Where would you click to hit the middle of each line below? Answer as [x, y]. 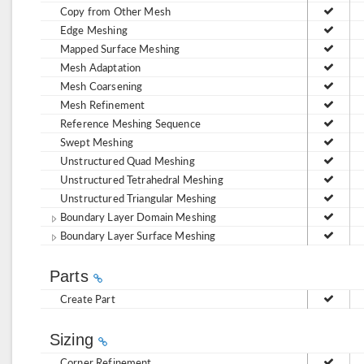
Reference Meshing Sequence [130, 123]
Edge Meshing [94, 30]
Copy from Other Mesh [115, 11]
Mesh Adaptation [101, 67]
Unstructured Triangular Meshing [139, 198]
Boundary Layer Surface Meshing [138, 235]
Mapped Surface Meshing [120, 48]
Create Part [88, 299]
